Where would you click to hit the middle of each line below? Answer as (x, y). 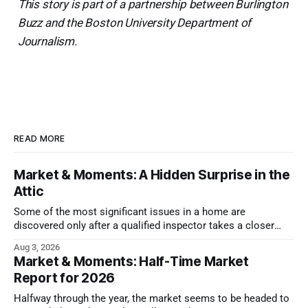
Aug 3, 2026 (37, 247)
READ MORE (40, 138)
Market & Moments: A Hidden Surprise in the (152, 175)
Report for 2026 (65, 278)
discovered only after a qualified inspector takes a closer (144, 225)
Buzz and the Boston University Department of (134, 22)
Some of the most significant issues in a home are (130, 212)
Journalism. (47, 41)
